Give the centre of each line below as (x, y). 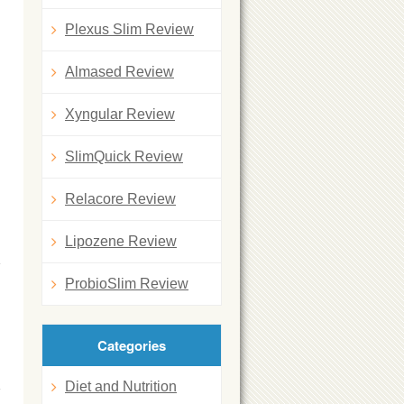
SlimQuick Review (124, 156)
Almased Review (119, 72)
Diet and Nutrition (121, 386)
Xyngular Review (120, 114)
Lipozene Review (121, 241)
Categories (132, 345)
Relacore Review (120, 199)
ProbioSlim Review (127, 284)
